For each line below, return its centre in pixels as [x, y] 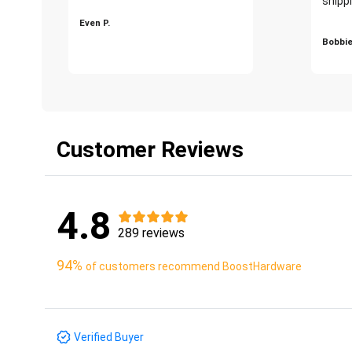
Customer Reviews [150, 149]
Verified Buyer [109, 337]
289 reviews [151, 233]
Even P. [95, 22]
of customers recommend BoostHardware [194, 266]
